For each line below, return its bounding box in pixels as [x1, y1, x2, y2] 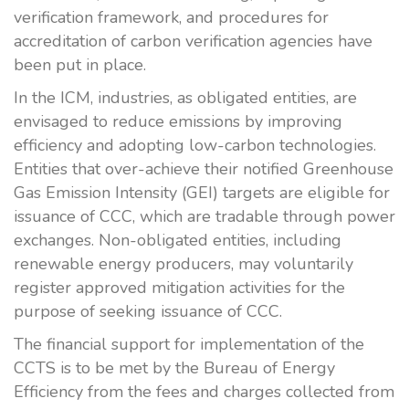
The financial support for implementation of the [14, 333, 364, 355]
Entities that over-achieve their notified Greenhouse [14, 158, 393, 180]
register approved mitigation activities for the [14, 277, 345, 299]
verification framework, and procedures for [14, 6, 329, 28]
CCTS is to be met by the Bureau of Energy [14, 357, 335, 379]
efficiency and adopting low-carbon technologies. [14, 134, 376, 156]
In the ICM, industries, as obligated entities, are [14, 87, 357, 109]
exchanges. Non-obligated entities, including [14, 229, 341, 251]
